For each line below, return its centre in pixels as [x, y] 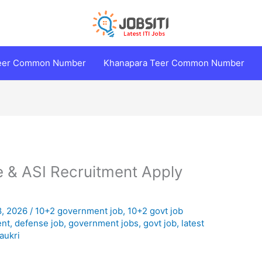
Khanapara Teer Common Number [174, 63]
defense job [39, 223]
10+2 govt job [156, 211]
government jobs [104, 223]
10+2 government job [79, 211]
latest [193, 223]
